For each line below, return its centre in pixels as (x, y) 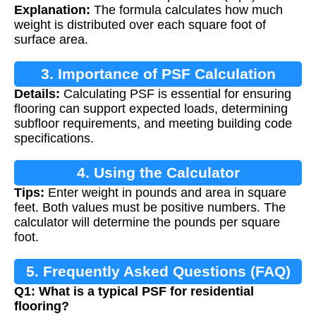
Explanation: (52, 10)
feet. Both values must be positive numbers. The (150, 208)
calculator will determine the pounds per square (147, 223)
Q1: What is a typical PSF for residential (134, 292)
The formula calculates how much (187, 10)
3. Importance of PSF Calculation (158, 74)
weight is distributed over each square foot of (140, 25)
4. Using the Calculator (158, 173)
